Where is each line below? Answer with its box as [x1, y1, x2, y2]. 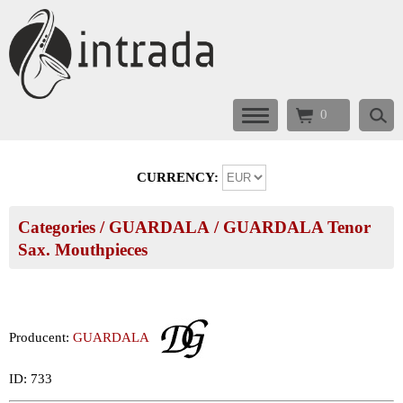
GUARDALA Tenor [223, 218, 371, 237]
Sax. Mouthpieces [18, 240, 148, 259]
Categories [18, 218, 95, 237]
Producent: [9, 329, 73, 345]
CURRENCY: [137, 170, 222, 184]
